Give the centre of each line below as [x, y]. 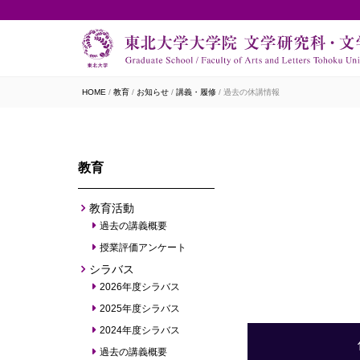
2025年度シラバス [139, 309]
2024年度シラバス [139, 331]
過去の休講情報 [252, 92]
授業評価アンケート [143, 248]
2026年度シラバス [139, 287]
